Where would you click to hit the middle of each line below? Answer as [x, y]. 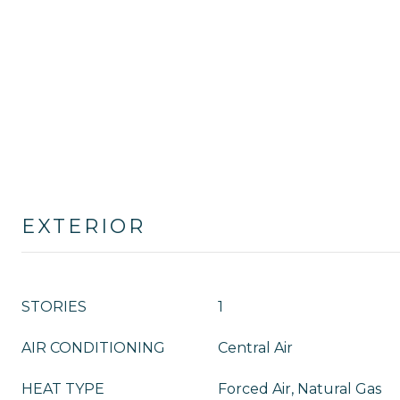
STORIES [54, 307]
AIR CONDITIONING [93, 348]
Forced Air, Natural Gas [300, 389]
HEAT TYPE [63, 389]
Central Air [255, 348]
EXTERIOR [83, 226]
